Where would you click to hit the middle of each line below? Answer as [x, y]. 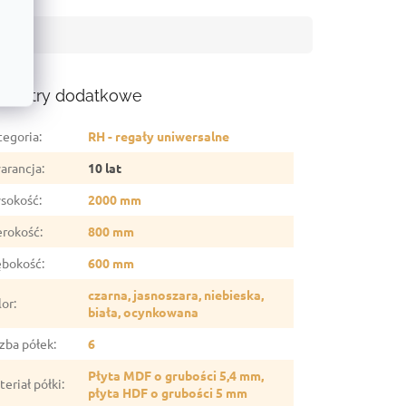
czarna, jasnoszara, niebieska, [176, 295]
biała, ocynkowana [144, 312]
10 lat [105, 168]
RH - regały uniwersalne [159, 136]
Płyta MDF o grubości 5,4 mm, [176, 376]
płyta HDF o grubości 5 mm [168, 393]
